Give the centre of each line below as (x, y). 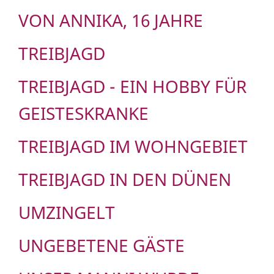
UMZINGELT (67, 213)
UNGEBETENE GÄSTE (102, 246)
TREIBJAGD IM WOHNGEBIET (133, 146)
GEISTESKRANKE (83, 113)
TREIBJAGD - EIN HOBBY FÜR (132, 87)
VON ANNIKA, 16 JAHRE (111, 20)
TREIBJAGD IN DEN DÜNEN (125, 180)
